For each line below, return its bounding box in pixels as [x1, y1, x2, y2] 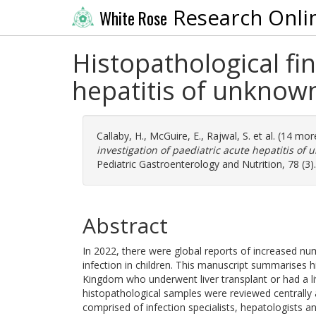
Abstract [83, 211, 168, 240]
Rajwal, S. [207, 129, 250, 142]
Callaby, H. [97, 129, 144, 142]
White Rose [99, 6, 167, 30]
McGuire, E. [150, 129, 201, 142]
